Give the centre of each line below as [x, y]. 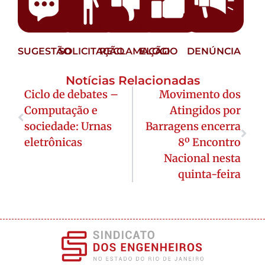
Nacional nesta [202, 158]
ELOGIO [159, 51]
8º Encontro [209, 142]
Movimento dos [200, 94]
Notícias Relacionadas [132, 80]
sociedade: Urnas [68, 126]
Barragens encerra [193, 126]
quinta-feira [209, 174]
